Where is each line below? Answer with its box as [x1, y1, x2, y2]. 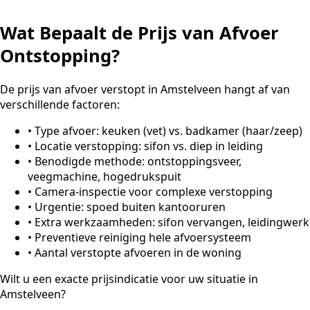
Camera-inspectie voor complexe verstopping [35, 184, 273, 200]
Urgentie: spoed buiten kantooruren [35, 199, 226, 215]
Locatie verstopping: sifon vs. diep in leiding [35, 138, 263, 154]
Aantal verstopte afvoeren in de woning [35, 245, 241, 261]
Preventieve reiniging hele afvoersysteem [35, 230, 251, 246]
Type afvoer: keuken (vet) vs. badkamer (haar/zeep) [35, 123, 302, 139]
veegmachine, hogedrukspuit [28, 169, 181, 185]
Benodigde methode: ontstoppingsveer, [35, 154, 241, 170]
